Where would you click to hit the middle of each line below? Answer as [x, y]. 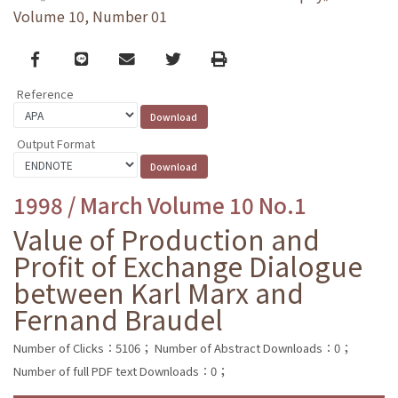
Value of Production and [167, 239]
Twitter [191, 58]
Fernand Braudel [118, 318]
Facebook [66, 58]
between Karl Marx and [159, 292]
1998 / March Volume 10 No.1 [160, 204]
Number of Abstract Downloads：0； [253, 347]
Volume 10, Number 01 [90, 16]
